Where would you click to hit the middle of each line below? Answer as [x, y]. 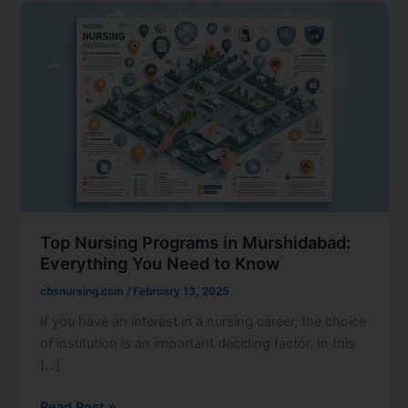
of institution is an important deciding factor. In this [198, 343]
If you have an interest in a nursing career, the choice [204, 321]
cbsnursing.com [84, 292]
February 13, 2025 [181, 292]
